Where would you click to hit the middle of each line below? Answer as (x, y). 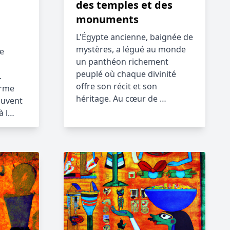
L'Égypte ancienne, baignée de (135, 37)
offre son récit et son (117, 86)
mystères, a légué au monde (131, 49)
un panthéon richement (122, 62)
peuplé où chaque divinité (126, 74)
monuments (107, 19)
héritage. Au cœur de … (121, 99)
